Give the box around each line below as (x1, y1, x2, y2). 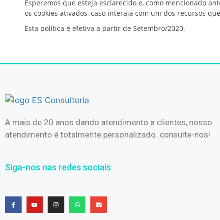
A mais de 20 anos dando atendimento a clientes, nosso (5, 117, 212, 127)
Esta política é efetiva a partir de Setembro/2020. (25, 24, 185, 33)
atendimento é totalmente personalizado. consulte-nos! (5, 129, 210, 139)
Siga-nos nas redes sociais (5, 162, 111, 173)
